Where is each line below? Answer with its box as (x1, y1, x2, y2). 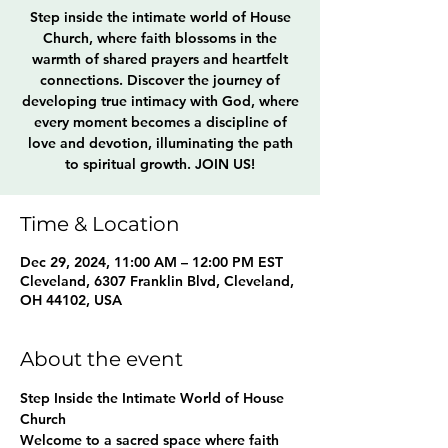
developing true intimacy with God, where (21, 92, 299, 110)
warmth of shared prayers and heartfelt (32, 50, 288, 68)
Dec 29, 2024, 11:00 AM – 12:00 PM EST (20, 253, 283, 271)
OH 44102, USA (20, 291, 122, 309)
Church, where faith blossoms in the (43, 29, 277, 47)
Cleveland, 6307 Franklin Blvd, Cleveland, (20, 272, 294, 290)
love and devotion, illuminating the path (27, 134, 293, 152)
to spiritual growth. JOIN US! (65, 155, 255, 173)
